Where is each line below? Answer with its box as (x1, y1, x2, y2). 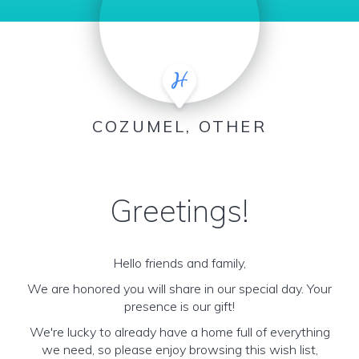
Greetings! (110, 192, 249, 230)
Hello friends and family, (113, 255, 246, 271)
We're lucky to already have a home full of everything (29, 324, 330, 340)
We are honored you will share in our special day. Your (27, 280, 332, 296)
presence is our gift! (124, 298, 235, 314)
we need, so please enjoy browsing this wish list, (41, 341, 318, 357)
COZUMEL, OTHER (92, 116, 267, 136)
